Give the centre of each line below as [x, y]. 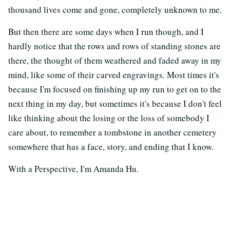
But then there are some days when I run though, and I [106, 32]
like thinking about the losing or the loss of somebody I [109, 118]
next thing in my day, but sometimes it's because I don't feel [115, 103]
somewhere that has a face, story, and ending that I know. [111, 147]
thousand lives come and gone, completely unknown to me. [115, 9]
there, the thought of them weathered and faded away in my [115, 60]
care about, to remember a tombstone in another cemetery [112, 132]
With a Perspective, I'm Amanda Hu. [73, 169]
